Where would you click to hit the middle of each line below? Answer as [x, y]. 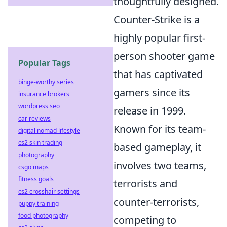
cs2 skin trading [40, 143]
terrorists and [145, 183]
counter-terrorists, [156, 202]
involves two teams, [160, 165]
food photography [43, 216]
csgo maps [33, 167]
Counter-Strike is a [157, 19]
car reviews [34, 118]
